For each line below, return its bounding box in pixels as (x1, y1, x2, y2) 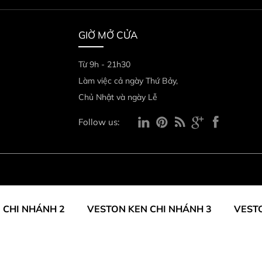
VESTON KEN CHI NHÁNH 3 (87, 203, 212, 215)
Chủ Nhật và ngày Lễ (78, 92, 157, 102)
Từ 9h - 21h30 (78, 59, 130, 70)
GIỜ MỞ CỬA (78, 29, 138, 41)
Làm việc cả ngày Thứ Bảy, (78, 75, 178, 86)
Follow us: (78, 116, 119, 127)
